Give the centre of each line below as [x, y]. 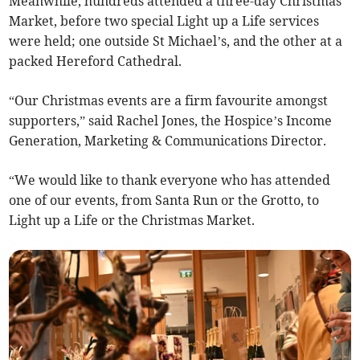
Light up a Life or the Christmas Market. [132, 221]
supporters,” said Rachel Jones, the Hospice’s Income [171, 121]
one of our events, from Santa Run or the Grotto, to [164, 200]
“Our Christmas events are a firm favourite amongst [169, 101]
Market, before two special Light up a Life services [164, 21]
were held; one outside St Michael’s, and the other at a [176, 41]
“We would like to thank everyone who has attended [170, 180]
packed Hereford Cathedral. [96, 61]
